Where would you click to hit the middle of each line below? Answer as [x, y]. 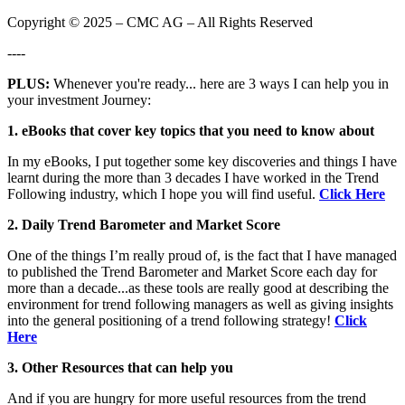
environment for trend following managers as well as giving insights [200, 304]
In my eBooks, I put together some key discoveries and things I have [202, 161]
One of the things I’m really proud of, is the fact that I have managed [202, 255]
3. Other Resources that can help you [120, 367]
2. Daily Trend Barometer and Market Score [144, 225]
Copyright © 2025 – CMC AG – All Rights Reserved [160, 22]
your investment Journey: [79, 100]
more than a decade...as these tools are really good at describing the [198, 288]
